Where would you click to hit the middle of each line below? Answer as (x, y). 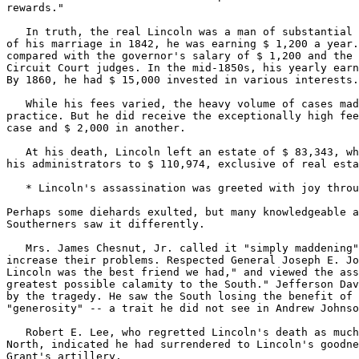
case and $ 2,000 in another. (96, 128)
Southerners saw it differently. (106, 224)
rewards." (35, 8)
